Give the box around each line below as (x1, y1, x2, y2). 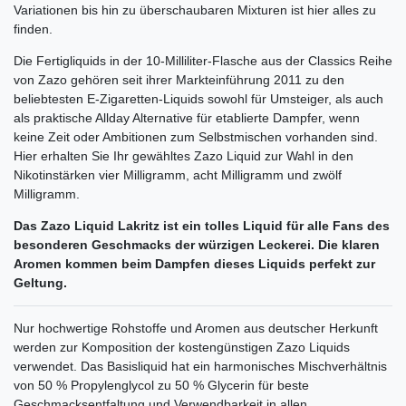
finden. (14, 21, 53, 36)
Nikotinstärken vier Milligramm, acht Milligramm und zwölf (14, 167, 342, 182)
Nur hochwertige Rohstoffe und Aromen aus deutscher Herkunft (14, 320, 378, 335)
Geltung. (14, 275, 67, 290)
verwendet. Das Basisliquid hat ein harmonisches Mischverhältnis (14, 358, 387, 373)
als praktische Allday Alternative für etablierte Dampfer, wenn (14, 110, 360, 125)
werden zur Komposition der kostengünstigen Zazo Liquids (14, 339, 350, 354)
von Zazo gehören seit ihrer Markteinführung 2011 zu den (14, 72, 344, 87)
